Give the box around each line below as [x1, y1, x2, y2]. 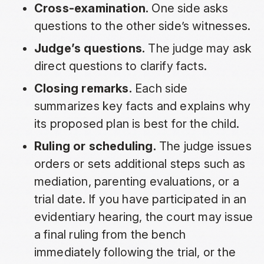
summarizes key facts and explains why [34, 99, 251, 114]
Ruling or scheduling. [34, 139, 156, 154]
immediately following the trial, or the [34, 245, 236, 260]
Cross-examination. [34, 1, 149, 16]
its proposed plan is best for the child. [34, 117, 240, 131]
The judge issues [156, 139, 252, 154]
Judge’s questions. [34, 41, 146, 56]
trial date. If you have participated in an [34, 192, 247, 207]
